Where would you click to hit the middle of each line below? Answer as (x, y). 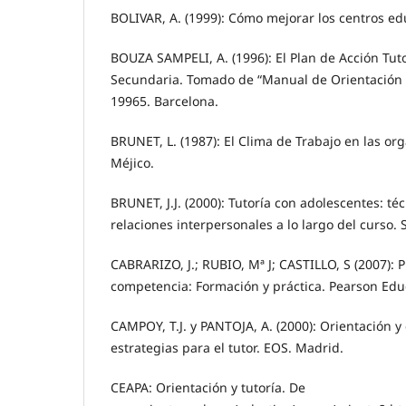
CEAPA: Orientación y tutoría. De (208, 387)
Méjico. (132, 162)
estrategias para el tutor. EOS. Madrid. (227, 347)
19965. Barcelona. (164, 101)
